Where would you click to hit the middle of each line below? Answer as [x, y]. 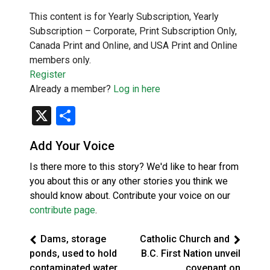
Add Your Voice [72, 146]
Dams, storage [73, 239]
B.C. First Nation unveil [191, 253]
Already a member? [71, 89]
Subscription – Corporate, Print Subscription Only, [133, 31]
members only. [60, 60]
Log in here [137, 89]
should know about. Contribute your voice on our [130, 195]
